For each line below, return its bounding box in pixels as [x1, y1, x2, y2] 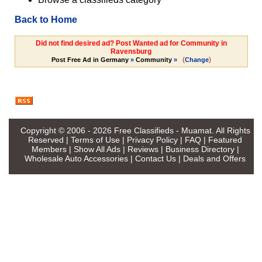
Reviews [127, 144, 158, 154]
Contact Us [135, 153, 176, 163]
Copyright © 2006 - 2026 [20, 125, 114, 135]
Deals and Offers [183, 153, 246, 163]
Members [31, 144, 67, 154]
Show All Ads [73, 144, 120, 154]
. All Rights [211, 125, 250, 135]
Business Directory [165, 144, 235, 154]
